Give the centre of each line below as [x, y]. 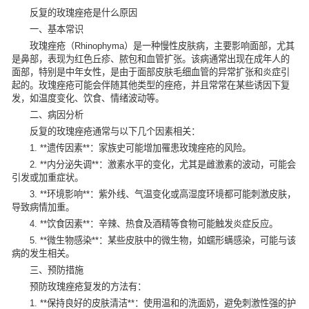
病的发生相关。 [43, 254]
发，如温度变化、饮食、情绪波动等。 [88, 99]
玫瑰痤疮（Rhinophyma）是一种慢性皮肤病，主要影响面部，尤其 [162, 46]
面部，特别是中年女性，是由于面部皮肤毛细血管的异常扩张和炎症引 [150, 72]
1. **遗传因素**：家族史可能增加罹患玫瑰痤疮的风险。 [141, 148]
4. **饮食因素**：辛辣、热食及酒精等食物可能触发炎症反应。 [154, 224]
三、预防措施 [57, 270]
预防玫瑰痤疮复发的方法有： [88, 287]
